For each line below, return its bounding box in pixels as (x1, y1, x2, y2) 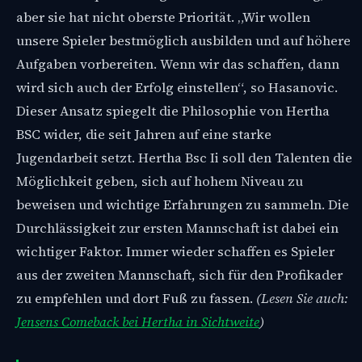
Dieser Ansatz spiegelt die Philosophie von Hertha (16, 101, 330, 120)
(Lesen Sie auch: (256, 288, 348, 308)
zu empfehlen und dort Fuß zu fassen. (16, 288, 256, 308)
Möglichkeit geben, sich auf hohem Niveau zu (16, 171, 303, 191)
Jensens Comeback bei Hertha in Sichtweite (16, 312, 259, 331)
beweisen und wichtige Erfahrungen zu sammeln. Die (16, 195, 349, 214)
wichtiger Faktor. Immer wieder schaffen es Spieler (16, 242, 335, 261)
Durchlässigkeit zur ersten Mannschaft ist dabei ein (16, 218, 339, 238)
